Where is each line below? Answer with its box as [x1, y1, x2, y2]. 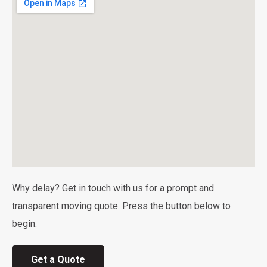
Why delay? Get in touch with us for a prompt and [12, 182, 214, 194]
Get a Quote [31, 254, 85, 266]
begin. [12, 218, 37, 230]
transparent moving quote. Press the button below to [12, 200, 231, 212]
